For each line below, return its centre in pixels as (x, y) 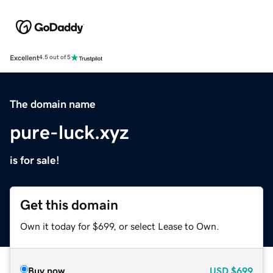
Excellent (24, 58)
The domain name (53, 104)
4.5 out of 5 (55, 58)
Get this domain (69, 205)
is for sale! (35, 160)
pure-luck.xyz (69, 132)
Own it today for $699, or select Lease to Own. (120, 226)
